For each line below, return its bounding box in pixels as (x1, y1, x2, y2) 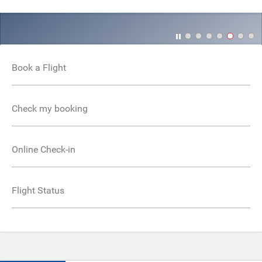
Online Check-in (12, 144, 75, 155)
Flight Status (12, 185, 64, 196)
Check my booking (12, 103, 88, 114)
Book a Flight (12, 62, 66, 73)
